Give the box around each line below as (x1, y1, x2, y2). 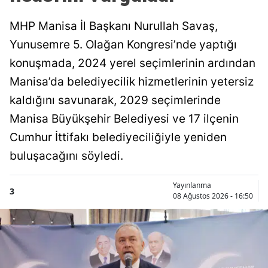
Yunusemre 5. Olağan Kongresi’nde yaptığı (10, 38, 237, 52)
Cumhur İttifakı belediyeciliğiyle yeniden (10, 130, 227, 145)
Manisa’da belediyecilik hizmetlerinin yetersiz (10, 75, 254, 89)
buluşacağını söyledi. (10, 149, 123, 163)
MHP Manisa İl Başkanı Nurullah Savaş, (10, 19, 218, 33)
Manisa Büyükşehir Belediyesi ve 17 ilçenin (10, 112, 239, 126)
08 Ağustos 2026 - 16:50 (173, 191, 253, 202)
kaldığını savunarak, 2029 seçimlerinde (10, 93, 221, 108)
